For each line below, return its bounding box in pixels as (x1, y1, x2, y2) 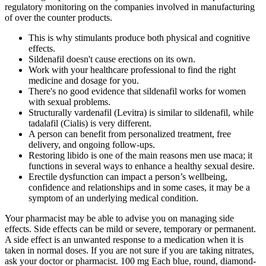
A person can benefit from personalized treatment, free (28, 128, 231, 139)
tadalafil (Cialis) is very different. (28, 118, 151, 128)
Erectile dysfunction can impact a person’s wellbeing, (28, 171, 227, 182)
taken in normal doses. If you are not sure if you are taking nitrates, (5, 245, 254, 255)
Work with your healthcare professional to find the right (28, 64, 236, 75)
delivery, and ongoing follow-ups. (28, 139, 155, 150)
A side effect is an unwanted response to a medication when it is (5, 234, 243, 245)
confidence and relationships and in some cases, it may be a (28, 182, 250, 192)
